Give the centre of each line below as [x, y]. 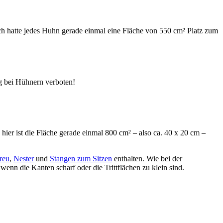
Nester [24, 159]
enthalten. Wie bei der [147, 159]
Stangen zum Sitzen [81, 159]
